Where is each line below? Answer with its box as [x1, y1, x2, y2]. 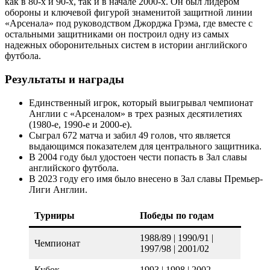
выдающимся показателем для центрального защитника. [29, 140, 262, 151]
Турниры [34, 210, 75, 221]
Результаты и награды [5, 72, 124, 86]
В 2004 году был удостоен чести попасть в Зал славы [29, 151, 247, 162]
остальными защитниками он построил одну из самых [5, 29, 229, 40]
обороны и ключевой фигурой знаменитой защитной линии [5, 7, 253, 18]
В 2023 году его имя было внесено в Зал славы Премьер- [29, 173, 263, 184]
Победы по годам [140, 210, 214, 221]
